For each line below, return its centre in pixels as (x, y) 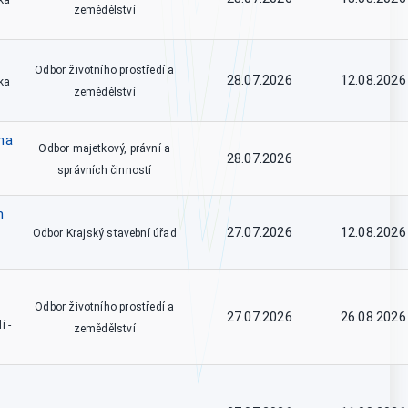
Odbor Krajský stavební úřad (104, 233)
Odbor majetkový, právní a (105, 148)
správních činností (105, 170)
